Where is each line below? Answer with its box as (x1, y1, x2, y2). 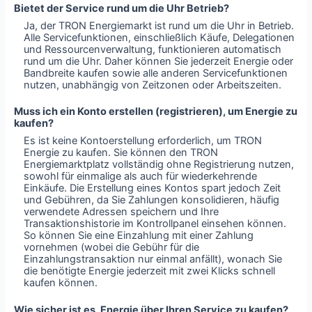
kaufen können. (24, 276, 98, 289)
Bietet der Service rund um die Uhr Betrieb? (13, 2, 229, 15)
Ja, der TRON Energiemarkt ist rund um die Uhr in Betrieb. (24, 19, 295, 32)
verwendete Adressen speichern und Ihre (24, 205, 219, 218)
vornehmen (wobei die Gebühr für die (24, 240, 200, 253)
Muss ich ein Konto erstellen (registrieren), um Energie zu (13, 105, 297, 118)
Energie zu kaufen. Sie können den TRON (24, 146, 219, 159)
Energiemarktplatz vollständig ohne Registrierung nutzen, (24, 157, 295, 171)
